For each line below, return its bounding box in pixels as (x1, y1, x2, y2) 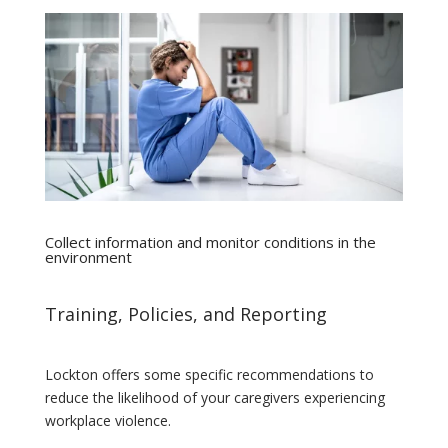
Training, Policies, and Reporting (44, 301, 327, 326)
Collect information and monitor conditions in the (44, 231, 376, 252)
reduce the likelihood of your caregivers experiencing (44, 387, 385, 407)
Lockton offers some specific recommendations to (44, 364, 374, 384)
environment (44, 246, 132, 267)
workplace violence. (44, 410, 171, 430)
